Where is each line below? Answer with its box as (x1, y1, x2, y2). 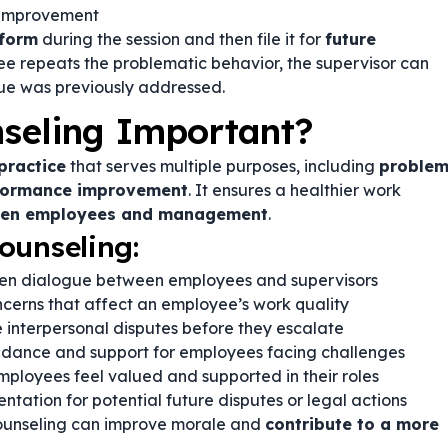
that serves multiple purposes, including (66, 156, 379, 176)
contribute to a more (265, 414, 439, 434)
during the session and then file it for (38, 29, 325, 49)
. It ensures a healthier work (188, 180, 401, 200)
